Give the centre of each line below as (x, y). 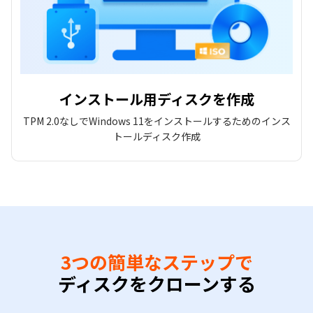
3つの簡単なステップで (156, 262)
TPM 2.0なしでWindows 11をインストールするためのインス (156, 121)
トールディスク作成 (156, 137)
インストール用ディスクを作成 (156, 99)
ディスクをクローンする (156, 284)
